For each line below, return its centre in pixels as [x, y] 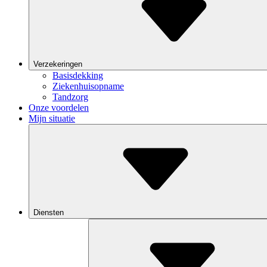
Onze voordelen [59, 108]
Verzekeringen [59, 64]
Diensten [50, 212]
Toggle [104, 225]
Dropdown [110, 234]
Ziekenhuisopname [88, 86]
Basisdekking [78, 75]
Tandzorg [70, 97]
